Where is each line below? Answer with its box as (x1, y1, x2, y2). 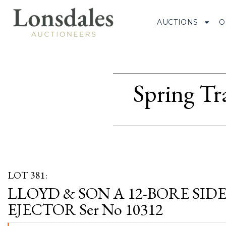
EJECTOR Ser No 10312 (8, 199, 163, 220)
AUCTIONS (157, 17, 199, 27)
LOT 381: (8, 168, 47, 182)
